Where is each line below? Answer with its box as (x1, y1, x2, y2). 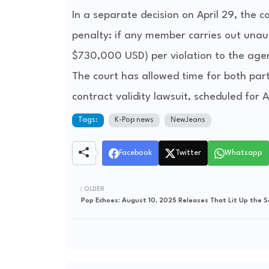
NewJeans (170, 116, 205, 124)
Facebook (118, 149, 152, 157)
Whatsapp (224, 149, 262, 157)
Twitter (175, 149, 201, 157)
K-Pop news (114, 116, 154, 124)
